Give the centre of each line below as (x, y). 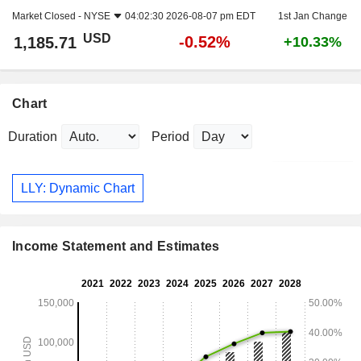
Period (170, 137)
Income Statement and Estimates (116, 247)
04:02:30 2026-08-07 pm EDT (190, 17)
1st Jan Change (312, 17)
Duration (33, 137)
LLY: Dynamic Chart (78, 188)
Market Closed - (48, 17)
